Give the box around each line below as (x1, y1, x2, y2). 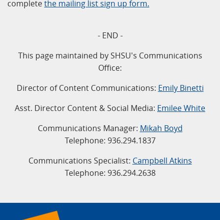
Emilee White (157, 103, 205, 114)
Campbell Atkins (132, 155, 192, 166)
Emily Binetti (158, 82, 204, 94)
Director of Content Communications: (16, 82, 158, 94)
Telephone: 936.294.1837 (64, 135, 156, 146)
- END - (97, 30, 123, 41)
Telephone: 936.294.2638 (64, 167, 156, 179)
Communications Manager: (37, 123, 140, 134)
